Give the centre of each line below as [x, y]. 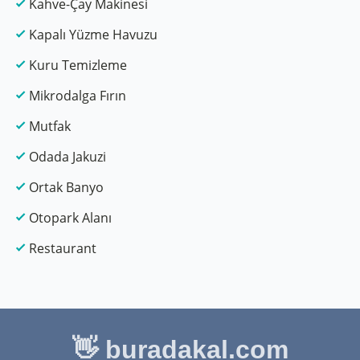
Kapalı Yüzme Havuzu [93, 34]
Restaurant [63, 248]
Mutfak [50, 126]
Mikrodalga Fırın [78, 95]
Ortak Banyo [66, 187]
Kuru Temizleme [78, 65]
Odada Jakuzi [67, 156]
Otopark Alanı [70, 217]
